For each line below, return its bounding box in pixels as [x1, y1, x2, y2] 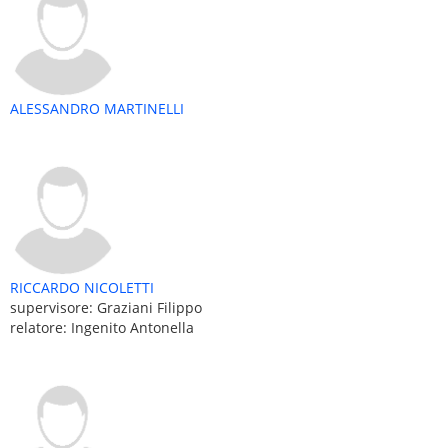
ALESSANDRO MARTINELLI [10, 98, 184, 118]
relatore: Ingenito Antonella [10, 317, 194, 337]
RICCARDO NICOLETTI [10, 277, 154, 297]
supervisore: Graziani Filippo [10, 297, 202, 317]
